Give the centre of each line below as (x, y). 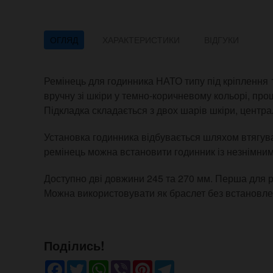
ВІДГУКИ (222, 40)
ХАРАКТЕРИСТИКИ (141, 40)
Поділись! (74, 246)
